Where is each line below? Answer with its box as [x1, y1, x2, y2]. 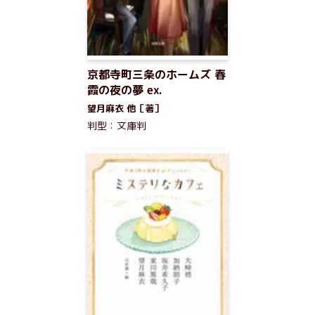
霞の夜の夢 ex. [87, 82, 162, 98]
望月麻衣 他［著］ [87, 102, 163, 115]
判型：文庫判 [87, 119, 146, 132]
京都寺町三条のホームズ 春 [87, 67, 226, 82]
